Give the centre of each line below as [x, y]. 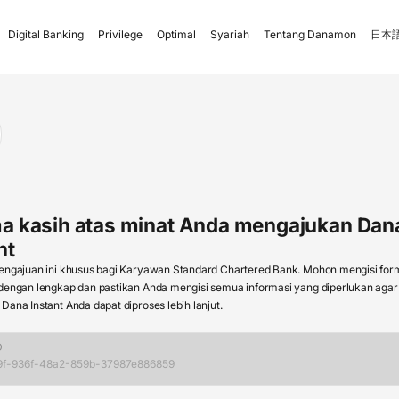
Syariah [230, 34]
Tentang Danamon [310, 34]
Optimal [176, 34]
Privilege [120, 34]
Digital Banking [46, 34]
